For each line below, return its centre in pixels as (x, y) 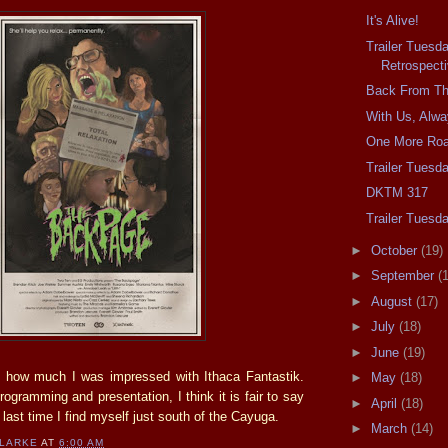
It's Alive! (393, 21)
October (395, 250)
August (393, 301)
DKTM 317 (397, 193)
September (404, 276)
